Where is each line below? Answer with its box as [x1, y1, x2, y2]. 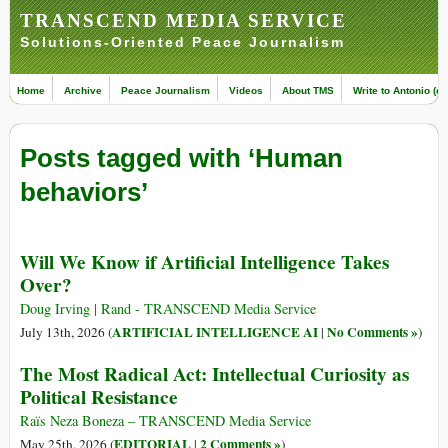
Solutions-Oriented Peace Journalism [20, 34, 345, 50]
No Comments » [327, 322, 418, 343]
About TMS [282, 85, 334, 96]
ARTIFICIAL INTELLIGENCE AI [112, 322, 318, 343]
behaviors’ [20, 177, 148, 208]
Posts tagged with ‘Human [20, 143, 343, 174]
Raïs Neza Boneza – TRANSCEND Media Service [20, 411, 311, 431]
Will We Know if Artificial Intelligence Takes [20, 248, 389, 277]
